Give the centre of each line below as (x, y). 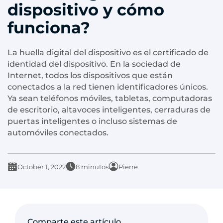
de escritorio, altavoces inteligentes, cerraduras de (109, 110)
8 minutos (92, 167)
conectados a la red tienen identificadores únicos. (108, 87)
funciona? (49, 28)
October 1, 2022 (42, 167)
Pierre (128, 167)
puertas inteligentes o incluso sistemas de (92, 121)
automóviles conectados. (58, 133)
